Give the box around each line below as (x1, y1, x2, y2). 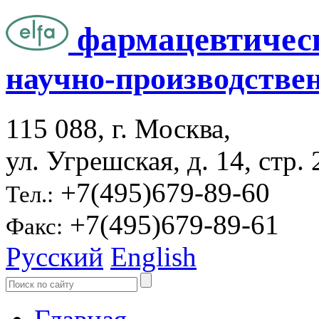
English (110, 241, 197, 272)
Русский (6, 241, 103, 272)
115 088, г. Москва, (6, 113, 231, 144)
